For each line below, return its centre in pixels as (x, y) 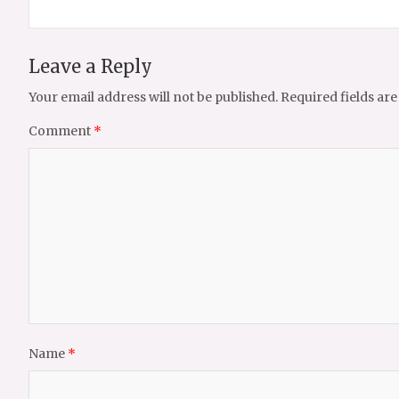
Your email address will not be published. (153, 97)
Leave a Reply (90, 66)
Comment (61, 130)
